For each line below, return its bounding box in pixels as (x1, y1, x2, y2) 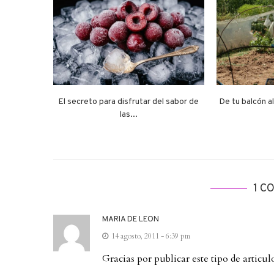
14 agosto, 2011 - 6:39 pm (111, 231, 190, 241)
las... (119, 109, 138, 120)
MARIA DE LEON (102, 214, 159, 224)
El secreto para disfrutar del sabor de (58, 97, 199, 108)
